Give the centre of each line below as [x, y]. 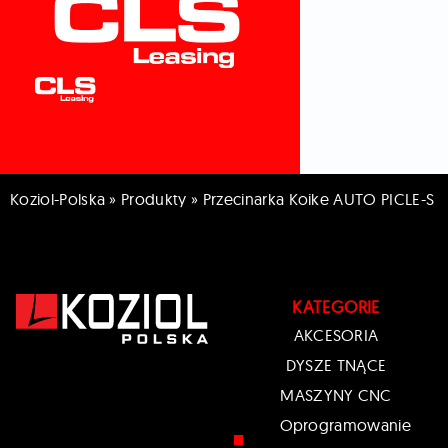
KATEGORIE [336, 307]
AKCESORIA [336, 335]
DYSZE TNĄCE [336, 365]
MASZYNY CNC [336, 395]
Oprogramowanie [345, 425]
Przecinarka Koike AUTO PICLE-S [318, 199]
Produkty [154, 199]
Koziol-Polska [58, 199]
